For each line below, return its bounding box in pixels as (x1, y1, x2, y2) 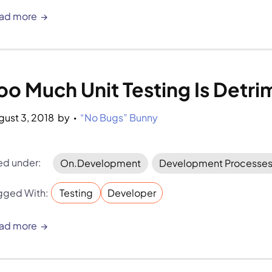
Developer (107, 186, 157, 199)
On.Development (60, 157, 141, 169)
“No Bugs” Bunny (80, 111, 158, 124)
